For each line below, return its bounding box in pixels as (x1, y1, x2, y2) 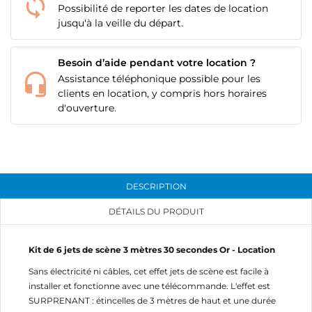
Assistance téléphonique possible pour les (58, 72, 260, 86)
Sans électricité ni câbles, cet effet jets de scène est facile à (29, 265, 269, 276)
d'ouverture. (58, 102, 116, 115)
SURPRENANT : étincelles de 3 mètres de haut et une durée (29, 295, 276, 306)
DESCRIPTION (125, 180, 187, 192)
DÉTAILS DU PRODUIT (108, 206, 204, 217)
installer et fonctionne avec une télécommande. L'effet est (29, 280, 270, 291)
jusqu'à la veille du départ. (58, 17, 183, 30)
